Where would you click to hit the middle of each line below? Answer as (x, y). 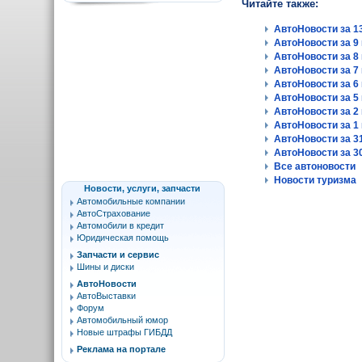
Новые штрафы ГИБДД (124, 332)
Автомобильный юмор (122, 320)
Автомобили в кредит (120, 225)
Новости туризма (316, 180)
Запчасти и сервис (118, 255)
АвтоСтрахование (114, 213)
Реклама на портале (121, 349)
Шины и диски (105, 267)
